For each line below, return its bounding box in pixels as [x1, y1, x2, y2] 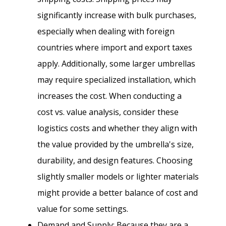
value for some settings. [37, 203, 128, 214]
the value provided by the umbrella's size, [37, 138, 194, 150]
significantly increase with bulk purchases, [37, 9, 196, 21]
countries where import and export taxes [37, 41, 192, 53]
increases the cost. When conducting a [37, 90, 182, 101]
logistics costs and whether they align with [37, 122, 197, 134]
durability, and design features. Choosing [37, 154, 193, 166]
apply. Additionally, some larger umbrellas [37, 58, 195, 69]
